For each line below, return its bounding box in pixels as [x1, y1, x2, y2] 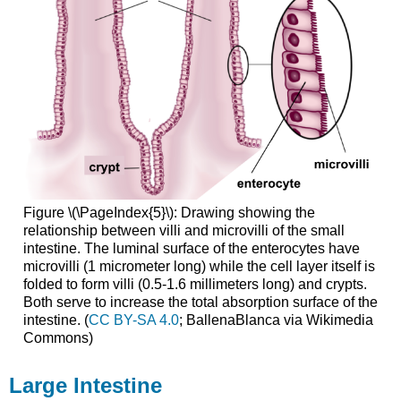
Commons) [22, 330, 93, 346]
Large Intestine [9, 372, 163, 397]
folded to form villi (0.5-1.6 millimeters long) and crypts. [22, 277, 367, 293]
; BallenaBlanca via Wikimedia [178, 312, 373, 328]
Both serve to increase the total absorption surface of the [22, 294, 378, 311]
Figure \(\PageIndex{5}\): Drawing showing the [22, 205, 315, 221]
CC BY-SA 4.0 [88, 312, 179, 328]
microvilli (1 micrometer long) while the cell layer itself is [22, 259, 375, 275]
